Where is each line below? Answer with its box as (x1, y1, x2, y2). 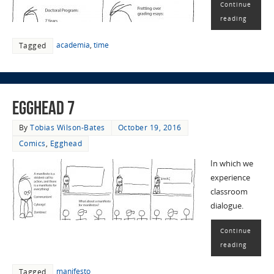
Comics (18, 138, 46, 149)
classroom (210, 187, 248, 198)
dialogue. (210, 201, 243, 212)
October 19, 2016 (117, 122, 182, 133)
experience (210, 172, 250, 183)
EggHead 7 (12, 98, 75, 119)
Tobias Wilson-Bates (30, 122, 105, 133)
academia (56, 40, 90, 51)
